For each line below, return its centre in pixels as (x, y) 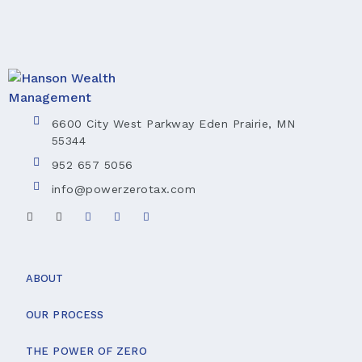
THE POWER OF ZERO (86, 351)
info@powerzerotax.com (123, 189)
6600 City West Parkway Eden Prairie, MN (173, 124)
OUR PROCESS (65, 314)
